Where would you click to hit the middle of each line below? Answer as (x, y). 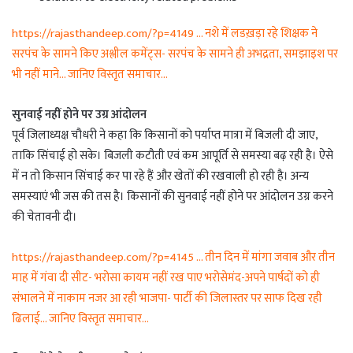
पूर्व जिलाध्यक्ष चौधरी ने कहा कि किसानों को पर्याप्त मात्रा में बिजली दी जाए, (165, 136)
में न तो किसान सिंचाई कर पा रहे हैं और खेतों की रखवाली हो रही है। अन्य (160, 176)
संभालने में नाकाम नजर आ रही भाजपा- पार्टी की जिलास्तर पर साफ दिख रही (167, 299)
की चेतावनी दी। (45, 217)
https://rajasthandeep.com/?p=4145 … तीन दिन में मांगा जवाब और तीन (173, 258)
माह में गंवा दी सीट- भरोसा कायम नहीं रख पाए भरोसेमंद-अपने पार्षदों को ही (166, 278)
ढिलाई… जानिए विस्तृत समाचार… (82, 319)
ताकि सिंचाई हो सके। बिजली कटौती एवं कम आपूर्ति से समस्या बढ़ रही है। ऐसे (173, 156)
